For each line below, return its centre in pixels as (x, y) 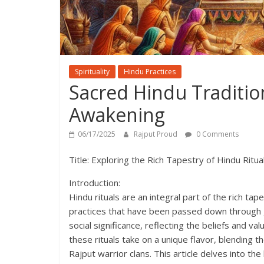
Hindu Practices (150, 72)
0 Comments (217, 134)
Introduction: (95, 183)
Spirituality (92, 72)
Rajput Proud (156, 134)
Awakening (117, 115)
